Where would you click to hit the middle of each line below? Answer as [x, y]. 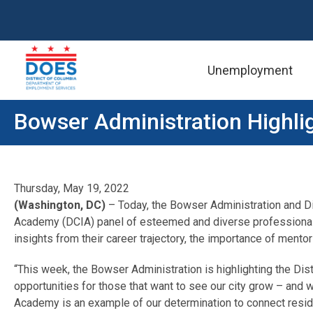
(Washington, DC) [61, 205]
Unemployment [250, 70]
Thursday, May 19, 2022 [72, 188]
